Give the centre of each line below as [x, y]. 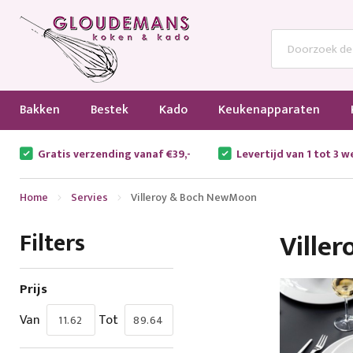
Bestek [109, 110]
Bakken [39, 110]
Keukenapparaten [269, 110]
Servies [89, 197]
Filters [52, 243]
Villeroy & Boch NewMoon [193, 197]
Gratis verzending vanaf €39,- [114, 154]
